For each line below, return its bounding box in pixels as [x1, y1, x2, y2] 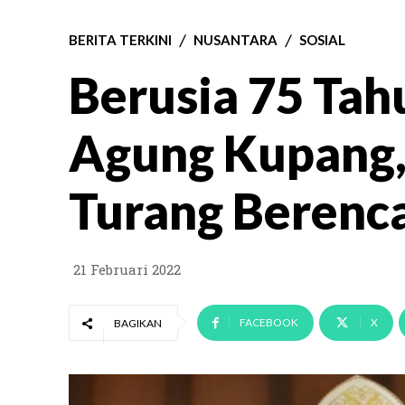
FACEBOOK [240, 316, 298, 330]
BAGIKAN [114, 316, 162, 331]
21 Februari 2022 [73, 259, 181, 278]
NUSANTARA [193, 32, 278, 49]
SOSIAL [299, 32, 345, 49]
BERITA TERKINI [69, 32, 172, 49]
